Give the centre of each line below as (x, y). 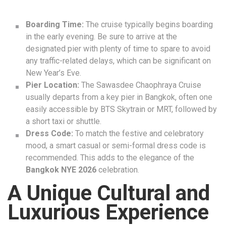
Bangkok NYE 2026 (61, 170)
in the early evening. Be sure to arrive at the (101, 37)
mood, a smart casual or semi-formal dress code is (116, 146)
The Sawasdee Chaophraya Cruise (140, 85)
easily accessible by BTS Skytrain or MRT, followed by (121, 109)
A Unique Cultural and (109, 193)
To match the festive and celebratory (138, 134)
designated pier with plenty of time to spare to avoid (118, 49)
